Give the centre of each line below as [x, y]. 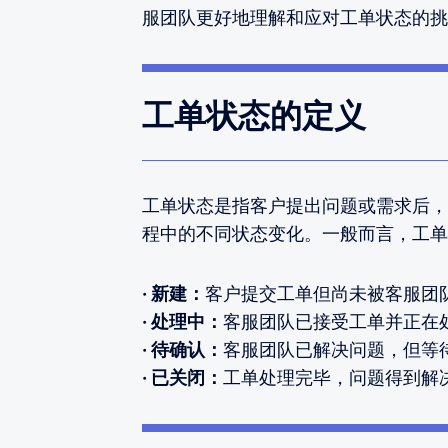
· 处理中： [182, 322]
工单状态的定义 [254, 116]
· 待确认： [182, 350]
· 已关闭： [182, 378]
